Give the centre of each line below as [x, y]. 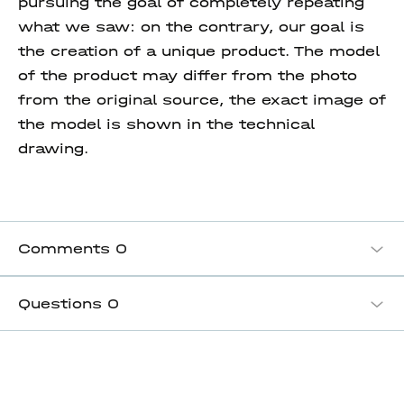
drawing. [53, 148]
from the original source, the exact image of [202, 100]
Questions [63, 303]
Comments [67, 248]
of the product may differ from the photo [188, 75]
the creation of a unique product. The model [199, 51]
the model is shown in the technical [166, 124]
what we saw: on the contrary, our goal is [191, 27]
